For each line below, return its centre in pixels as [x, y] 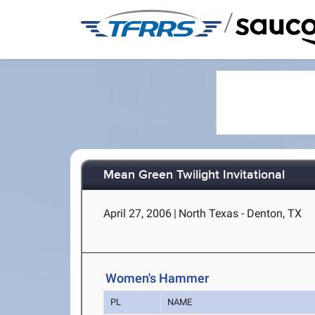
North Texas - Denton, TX [240, 213]
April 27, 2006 [138, 213]
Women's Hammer [157, 278]
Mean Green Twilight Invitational [194, 175]
